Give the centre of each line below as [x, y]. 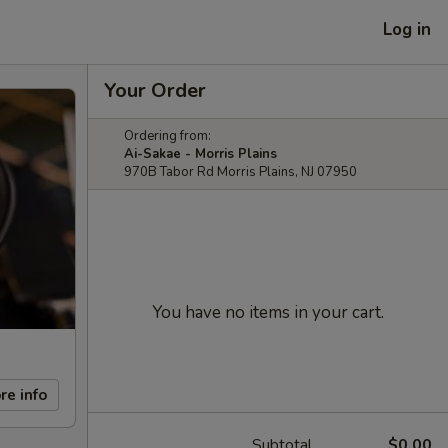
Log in [407, 29]
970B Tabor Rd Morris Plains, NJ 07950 [240, 172]
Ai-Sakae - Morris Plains [200, 154]
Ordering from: [167, 136]
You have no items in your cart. [268, 312]
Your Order [155, 90]
